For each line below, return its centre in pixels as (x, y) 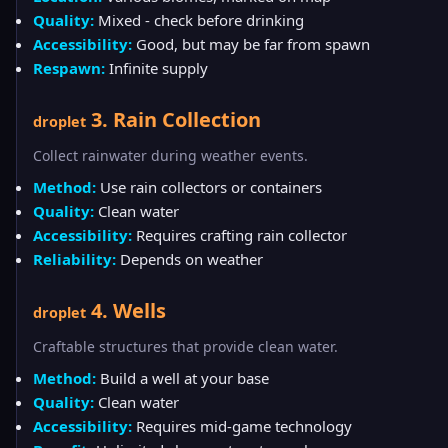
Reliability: (74, 259)
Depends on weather (189, 259)
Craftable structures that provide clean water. (185, 346)
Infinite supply (156, 68)
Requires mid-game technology (242, 426)
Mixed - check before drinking (199, 20)
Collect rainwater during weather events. (170, 155)
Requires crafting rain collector (239, 235)
